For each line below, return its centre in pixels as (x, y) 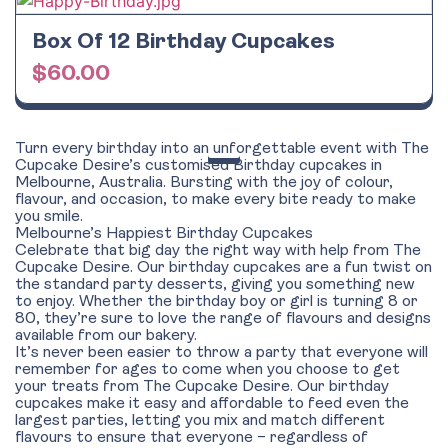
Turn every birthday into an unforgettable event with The (222, 149)
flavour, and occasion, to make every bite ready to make (215, 200)
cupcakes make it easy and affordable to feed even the (212, 404)
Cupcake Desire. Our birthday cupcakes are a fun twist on (223, 268)
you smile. (49, 217)
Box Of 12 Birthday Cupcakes (183, 42)
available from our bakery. (106, 336)
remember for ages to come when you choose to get (207, 370)
